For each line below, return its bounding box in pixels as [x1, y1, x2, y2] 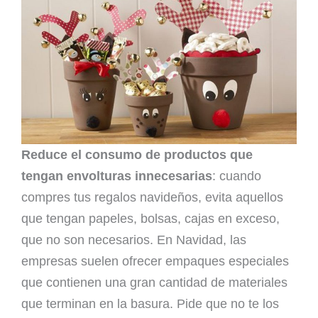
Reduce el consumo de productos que [21, 147, 253, 162]
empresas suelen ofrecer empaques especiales [21, 253, 289, 268]
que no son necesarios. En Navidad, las [21, 232, 246, 247]
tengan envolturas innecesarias [21, 168, 212, 183]
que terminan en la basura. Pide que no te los [21, 296, 279, 311]
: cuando [212, 168, 261, 183]
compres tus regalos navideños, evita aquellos [21, 190, 283, 204]
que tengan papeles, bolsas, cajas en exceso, [21, 211, 280, 226]
